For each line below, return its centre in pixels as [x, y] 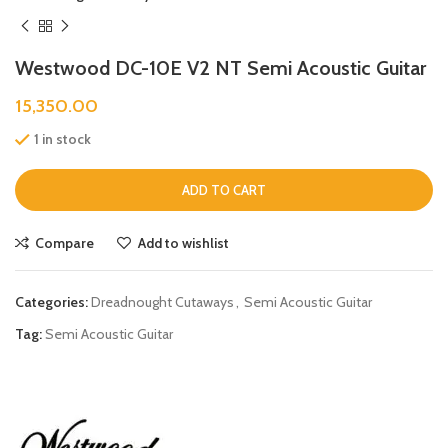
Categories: [51, 301]
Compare [65, 242]
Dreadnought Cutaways [162, 301]
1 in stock [62, 139]
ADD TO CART [224, 189]
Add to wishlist [183, 242]
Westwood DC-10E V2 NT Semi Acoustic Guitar [220, 68]
